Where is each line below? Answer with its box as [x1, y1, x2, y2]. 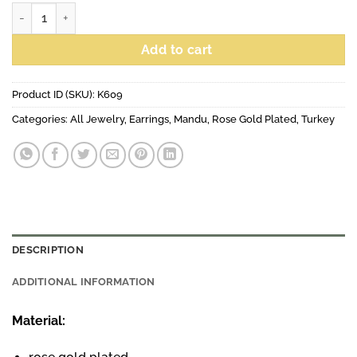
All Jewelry [70, 112, 124, 125]
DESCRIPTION [12, 243, 87, 256]
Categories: [12, 112, 70, 125]
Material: [12, 312, 69, 328]
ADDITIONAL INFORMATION [12, 275, 158, 288]
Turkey [301, 112, 335, 125]
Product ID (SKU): [12, 88, 97, 100]
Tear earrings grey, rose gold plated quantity [11, 3, 242, 18]
